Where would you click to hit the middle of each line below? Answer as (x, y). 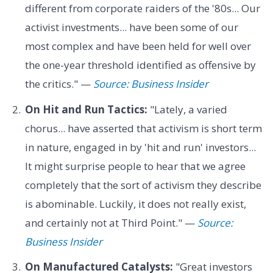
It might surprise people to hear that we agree (135, 166)
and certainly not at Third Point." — (111, 222)
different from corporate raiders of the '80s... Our (142, 9)
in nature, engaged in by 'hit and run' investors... (140, 147)
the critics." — (59, 84)
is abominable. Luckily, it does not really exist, (135, 204)
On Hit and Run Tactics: (86, 109)
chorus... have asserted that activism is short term (143, 128)
